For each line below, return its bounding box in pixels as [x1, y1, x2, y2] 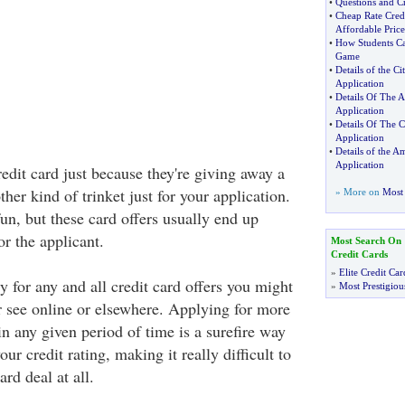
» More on [334, 186, 382, 197]
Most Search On [330, 235, 401, 246]
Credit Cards [330, 249, 388, 259]
